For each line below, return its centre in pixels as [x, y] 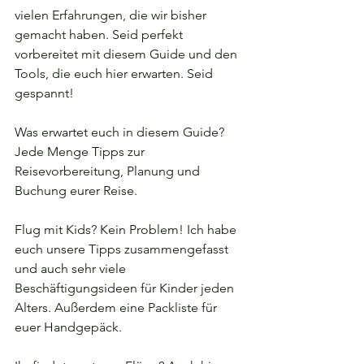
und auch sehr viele [72, 269]
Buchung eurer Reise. [76, 191]
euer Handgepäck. [68, 327]
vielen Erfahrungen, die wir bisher [112, 15]
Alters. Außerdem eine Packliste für [117, 308]
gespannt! [44, 93]
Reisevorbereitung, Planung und [109, 171]
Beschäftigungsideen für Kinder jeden [126, 288]
